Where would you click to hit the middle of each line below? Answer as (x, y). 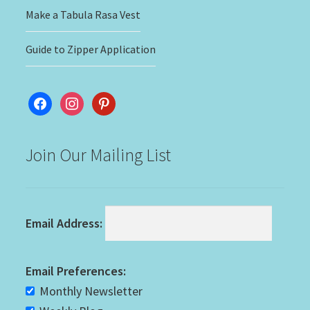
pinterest (115, 101)
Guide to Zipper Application (91, 49)
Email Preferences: (76, 271)
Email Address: (64, 224)
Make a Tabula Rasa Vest (83, 14)
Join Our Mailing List (99, 155)
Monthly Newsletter (91, 291)
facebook (53, 101)
